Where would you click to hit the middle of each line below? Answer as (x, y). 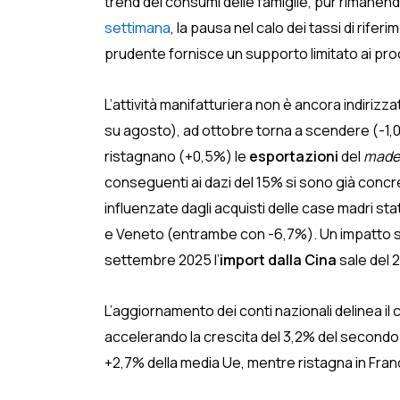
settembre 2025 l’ (162, 260)
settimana (137, 28)
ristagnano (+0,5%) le (177, 156)
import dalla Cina (279, 260)
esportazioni (294, 156)
